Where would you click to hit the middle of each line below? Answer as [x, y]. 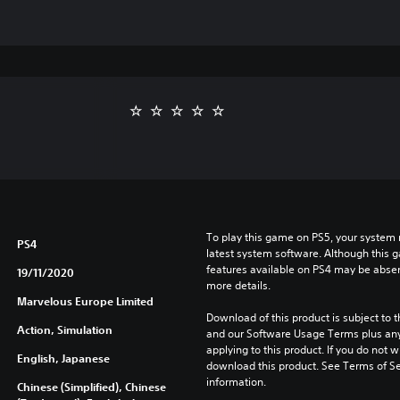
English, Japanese [63, 358]
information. [236, 381]
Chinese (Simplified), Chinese [91, 386]
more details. [238, 285]
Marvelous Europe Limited [85, 300]
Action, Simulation [64, 329]
